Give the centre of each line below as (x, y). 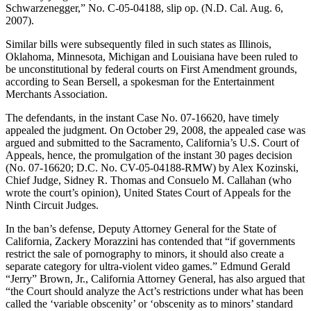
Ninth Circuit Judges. (52, 205)
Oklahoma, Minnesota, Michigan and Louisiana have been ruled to (152, 56)
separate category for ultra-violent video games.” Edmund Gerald (148, 266)
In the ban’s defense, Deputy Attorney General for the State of (141, 228)
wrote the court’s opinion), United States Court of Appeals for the (148, 192)
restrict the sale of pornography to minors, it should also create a (145, 253)
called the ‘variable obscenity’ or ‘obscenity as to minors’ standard (149, 303)
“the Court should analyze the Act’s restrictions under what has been (154, 291)
